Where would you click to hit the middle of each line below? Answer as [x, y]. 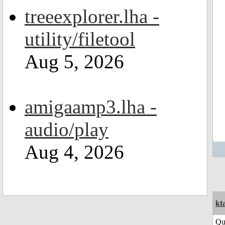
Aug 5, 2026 [74, 62]
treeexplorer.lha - [92, 16]
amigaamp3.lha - [91, 107]
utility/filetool [80, 39]
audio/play [67, 129]
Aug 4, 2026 [74, 152]
